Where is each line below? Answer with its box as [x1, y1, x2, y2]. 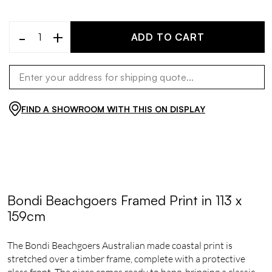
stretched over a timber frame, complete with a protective [7, 253, 245, 264]
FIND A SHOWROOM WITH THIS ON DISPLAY [21, 103, 205, 114]
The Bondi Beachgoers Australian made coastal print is [7, 239, 233, 251]
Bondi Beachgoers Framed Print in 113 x [7, 192, 242, 208]
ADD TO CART [131, 31, 205, 43]
